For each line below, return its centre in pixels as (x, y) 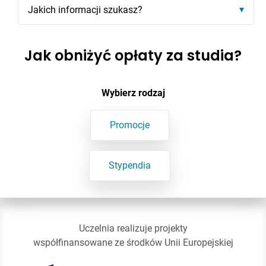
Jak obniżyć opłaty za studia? (133, 55)
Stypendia (129, 165)
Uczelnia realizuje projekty (133, 228)
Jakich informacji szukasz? (85, 9)
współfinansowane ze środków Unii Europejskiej (133, 242)
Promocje (129, 125)
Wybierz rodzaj (133, 93)
